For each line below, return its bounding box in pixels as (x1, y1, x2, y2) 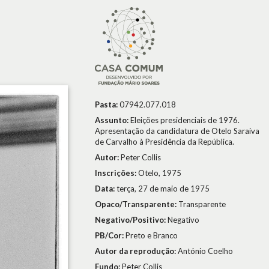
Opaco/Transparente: (95, 199, 178, 209)
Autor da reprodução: (95, 246, 178, 256)
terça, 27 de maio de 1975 (116, 184, 210, 193)
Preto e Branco (125, 231, 178, 240)
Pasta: (95, 100, 119, 109)
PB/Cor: (95, 231, 125, 240)
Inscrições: (95, 168, 138, 178)
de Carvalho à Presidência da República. (95, 137, 234, 147)
